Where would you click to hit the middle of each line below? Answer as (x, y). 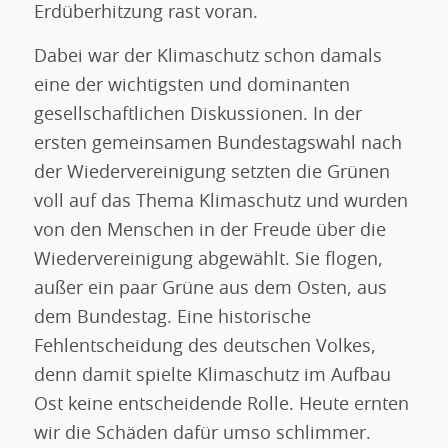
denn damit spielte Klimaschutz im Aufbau (212, 376)
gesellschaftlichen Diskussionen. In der (197, 115)
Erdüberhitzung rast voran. (145, 13)
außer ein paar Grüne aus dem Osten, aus (210, 289)
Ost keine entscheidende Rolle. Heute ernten (221, 405)
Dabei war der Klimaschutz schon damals (207, 57)
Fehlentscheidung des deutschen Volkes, (204, 347)
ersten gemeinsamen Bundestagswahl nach (217, 144)
